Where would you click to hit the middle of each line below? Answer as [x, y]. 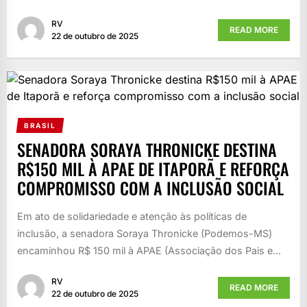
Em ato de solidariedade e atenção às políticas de [132, 217]
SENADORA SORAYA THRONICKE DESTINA [147, 150]
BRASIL [40, 126]
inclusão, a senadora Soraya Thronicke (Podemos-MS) [145, 234]
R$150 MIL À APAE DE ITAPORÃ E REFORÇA [153, 169]
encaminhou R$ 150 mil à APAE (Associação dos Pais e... [149, 251]
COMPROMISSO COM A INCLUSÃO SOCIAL [150, 188]
